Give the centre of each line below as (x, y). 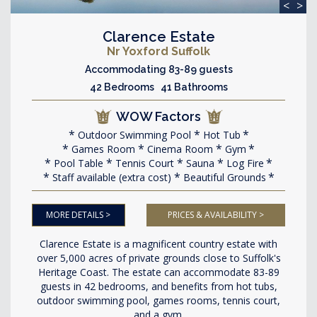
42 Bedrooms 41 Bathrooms (158, 87)
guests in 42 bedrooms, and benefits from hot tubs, (158, 286)
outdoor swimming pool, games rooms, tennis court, (158, 300)
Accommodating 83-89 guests (158, 69)
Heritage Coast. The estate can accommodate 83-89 (158, 272)
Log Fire (244, 163)
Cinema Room (179, 149)
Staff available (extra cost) (110, 177)
